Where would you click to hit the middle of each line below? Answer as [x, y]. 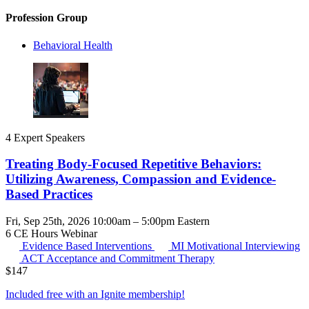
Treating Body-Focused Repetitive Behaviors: [133, 164]
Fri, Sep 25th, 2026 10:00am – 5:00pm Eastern [108, 221]
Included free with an [53, 295]
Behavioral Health [73, 45]
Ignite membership [141, 295]
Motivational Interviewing [243, 246]
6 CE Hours [33, 234]
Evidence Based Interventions [88, 246]
